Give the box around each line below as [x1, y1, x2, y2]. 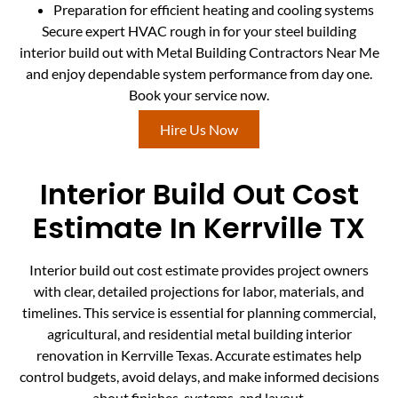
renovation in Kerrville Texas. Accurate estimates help [36, 346, 362, 364]
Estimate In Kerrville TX [33, 208, 365, 249]
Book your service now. [129, 86, 269, 104]
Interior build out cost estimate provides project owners [29, 261, 369, 279]
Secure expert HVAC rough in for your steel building [42, 22, 356, 40]
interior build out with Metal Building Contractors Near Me [19, 44, 379, 61]
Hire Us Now [160, 120, 238, 138]
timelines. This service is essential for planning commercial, [22, 304, 376, 322]
